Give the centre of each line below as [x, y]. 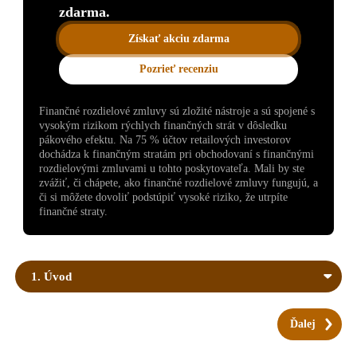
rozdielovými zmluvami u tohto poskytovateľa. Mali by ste [172, 168]
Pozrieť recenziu [178, 69]
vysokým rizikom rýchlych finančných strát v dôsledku [163, 125]
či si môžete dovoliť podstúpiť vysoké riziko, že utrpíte [163, 197]
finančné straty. [73, 211]
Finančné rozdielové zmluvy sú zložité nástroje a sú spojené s [177, 111]
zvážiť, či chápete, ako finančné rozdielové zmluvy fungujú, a [178, 182]
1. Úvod [51, 276]
